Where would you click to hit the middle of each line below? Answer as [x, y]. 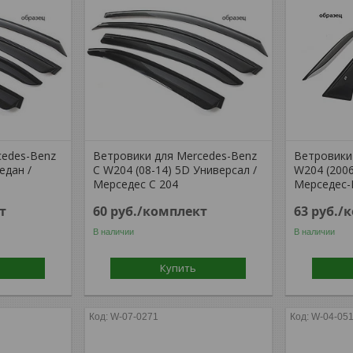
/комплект [173, 211]
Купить [178, 268]
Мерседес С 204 [136, 184]
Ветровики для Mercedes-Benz [175, 156]
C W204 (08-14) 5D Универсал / [175, 170]
